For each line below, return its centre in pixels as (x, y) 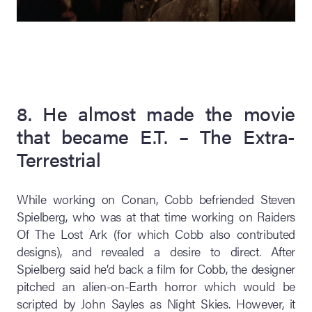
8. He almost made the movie (156, 113)
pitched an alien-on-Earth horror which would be (156, 286)
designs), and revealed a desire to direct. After (156, 251)
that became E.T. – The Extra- (156, 136)
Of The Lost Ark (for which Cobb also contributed (156, 234)
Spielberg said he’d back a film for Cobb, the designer (156, 269)
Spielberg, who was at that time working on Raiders (156, 217)
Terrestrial (59, 159)
